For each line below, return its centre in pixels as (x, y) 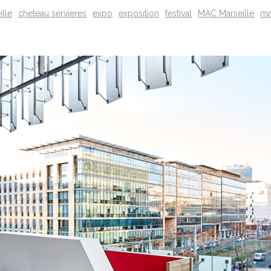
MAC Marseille (226, 14)
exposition (139, 14)
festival (179, 14)
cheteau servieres (53, 14)
